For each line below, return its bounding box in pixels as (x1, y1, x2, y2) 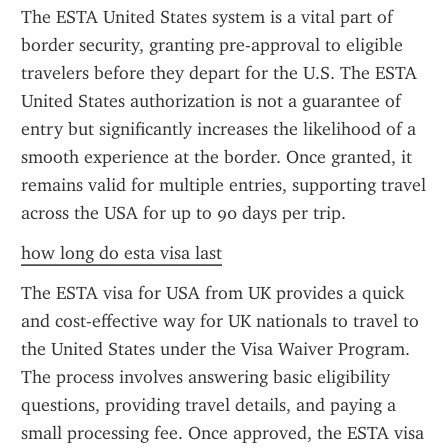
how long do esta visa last (21, 242, 222, 264)
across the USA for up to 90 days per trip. (21, 202, 346, 224)
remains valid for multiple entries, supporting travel (21, 174, 426, 196)
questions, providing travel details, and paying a (21, 394, 396, 416)
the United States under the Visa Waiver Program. (21, 338, 410, 360)
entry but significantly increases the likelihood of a (21, 118, 416, 140)
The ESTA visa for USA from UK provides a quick (21, 282, 404, 304)
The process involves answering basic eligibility (21, 366, 390, 388)
